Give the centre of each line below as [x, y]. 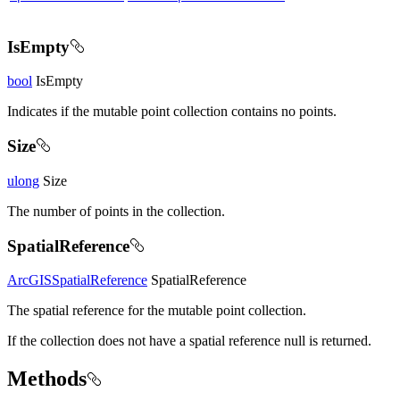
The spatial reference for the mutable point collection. [157, 311]
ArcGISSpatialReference [77, 280]
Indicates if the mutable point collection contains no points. [172, 112]
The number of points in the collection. [116, 211]
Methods [47, 379]
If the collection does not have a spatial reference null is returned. [189, 341]
